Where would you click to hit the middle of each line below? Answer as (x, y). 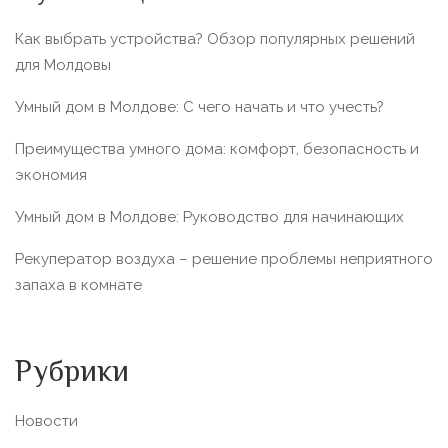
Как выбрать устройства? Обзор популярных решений (215, 39)
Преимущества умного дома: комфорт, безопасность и (217, 149)
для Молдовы (63, 65)
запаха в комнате (78, 285)
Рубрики (72, 373)
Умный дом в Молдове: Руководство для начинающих (209, 217)
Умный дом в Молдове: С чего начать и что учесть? (199, 107)
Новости (46, 421)
